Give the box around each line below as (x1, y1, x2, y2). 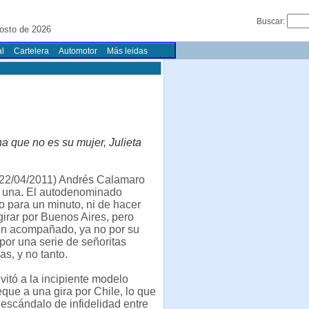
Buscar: (257, 17, 287, 26)
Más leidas (107, 46, 148, 56)
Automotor (59, 46, 97, 56)
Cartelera (14, 46, 49, 56)
